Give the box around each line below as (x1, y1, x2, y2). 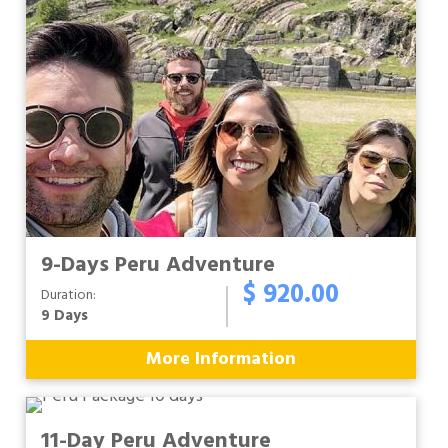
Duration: (41, 284, 96, 307)
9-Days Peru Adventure (41, 248, 275, 283)
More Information (146, 345, 296, 374)
